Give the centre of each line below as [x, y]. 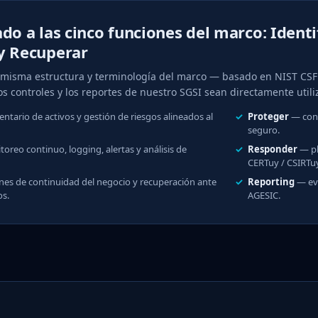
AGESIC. [264, 195]
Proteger [268, 116]
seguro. [263, 130]
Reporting [271, 181]
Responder [272, 149]
